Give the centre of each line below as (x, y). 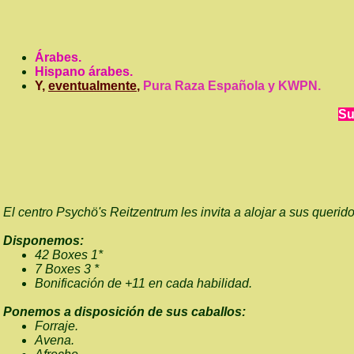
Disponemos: (43, 241)
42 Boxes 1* (72, 255)
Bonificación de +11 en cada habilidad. (143, 283)
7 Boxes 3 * (72, 269)
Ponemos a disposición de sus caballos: (124, 312)
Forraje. (60, 326)
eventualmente (92, 86)
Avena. (58, 340)
